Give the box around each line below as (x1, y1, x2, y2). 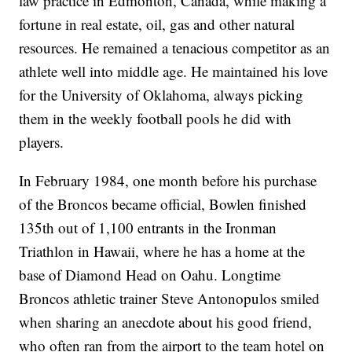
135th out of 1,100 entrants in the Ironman (19, 218, 277, 238)
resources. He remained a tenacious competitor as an (19, 38, 331, 58)
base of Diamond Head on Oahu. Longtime (19, 265, 281, 285)
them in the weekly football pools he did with (19, 108, 292, 129)
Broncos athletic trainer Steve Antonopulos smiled (19, 288, 321, 309)
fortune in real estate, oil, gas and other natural (19, 14, 295, 35)
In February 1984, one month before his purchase (19, 170, 317, 191)
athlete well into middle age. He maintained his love (19, 61, 328, 82)
